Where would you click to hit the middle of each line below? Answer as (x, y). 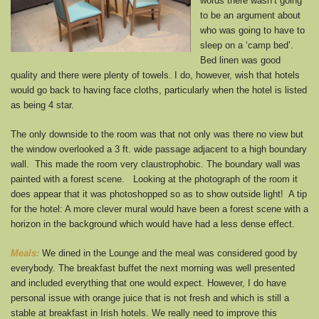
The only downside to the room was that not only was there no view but (157, 134)
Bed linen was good (240, 60)
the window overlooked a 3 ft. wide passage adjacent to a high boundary (159, 149)
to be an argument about (250, 15)
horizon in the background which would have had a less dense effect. (154, 224)
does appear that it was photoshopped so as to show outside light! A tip (159, 194)
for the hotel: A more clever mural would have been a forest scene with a (159, 209)
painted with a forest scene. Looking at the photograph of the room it (154, 179)
